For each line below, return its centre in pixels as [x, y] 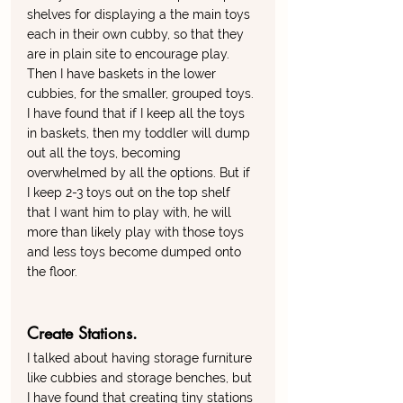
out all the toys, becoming [106, 153]
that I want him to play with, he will [131, 213]
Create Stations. [85, 333]
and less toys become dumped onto [136, 252]
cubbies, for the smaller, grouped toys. [142, 94]
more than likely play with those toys [137, 233]
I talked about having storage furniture [141, 358]
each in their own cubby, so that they [137, 35]
